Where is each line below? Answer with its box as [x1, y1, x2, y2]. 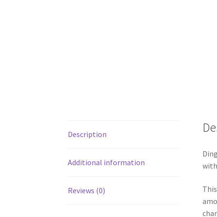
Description [68, 129, 107, 139]
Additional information [68, 157, 145, 168]
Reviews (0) [68, 186, 105, 196]
